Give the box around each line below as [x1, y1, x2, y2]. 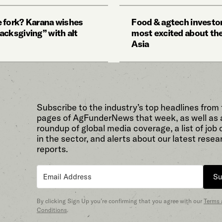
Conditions [37, 206, 67, 214]
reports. [37, 143, 68, 155]
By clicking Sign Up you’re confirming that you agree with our [37, 197, 204, 205]
